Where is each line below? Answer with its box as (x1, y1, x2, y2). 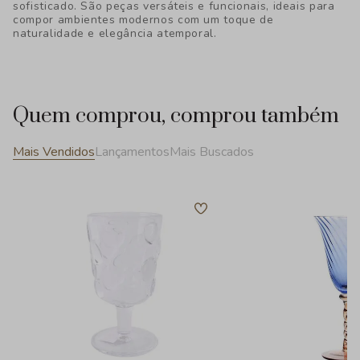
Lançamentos (95, 142, 170, 161)
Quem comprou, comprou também (13, 103, 339, 129)
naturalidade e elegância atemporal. (13, 26, 217, 41)
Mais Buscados (170, 142, 254, 161)
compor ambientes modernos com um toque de (13, 12, 274, 27)
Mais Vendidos (13, 142, 95, 161)
